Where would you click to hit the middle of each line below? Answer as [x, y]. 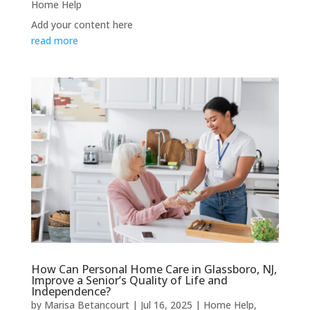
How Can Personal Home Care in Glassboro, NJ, [154, 269]
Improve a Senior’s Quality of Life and [129, 280]
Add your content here [82, 24]
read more [54, 40]
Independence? [71, 291]
